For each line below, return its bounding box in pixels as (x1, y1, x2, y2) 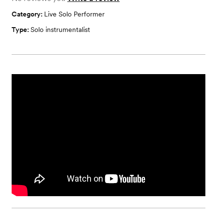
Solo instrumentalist (31, 26, 90, 33)
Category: (12, 10, 44, 18)
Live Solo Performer (44, 10, 105, 18)
